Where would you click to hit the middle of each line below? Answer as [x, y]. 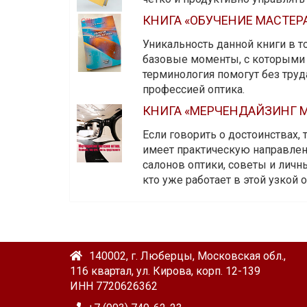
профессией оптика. [193, 90]
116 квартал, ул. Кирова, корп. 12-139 [165, 271]
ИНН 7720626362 [114, 286]
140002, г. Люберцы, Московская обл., [187, 256]
